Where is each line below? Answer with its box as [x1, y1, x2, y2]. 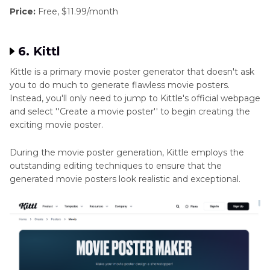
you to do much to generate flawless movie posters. [10, 79, 230, 90]
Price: [10, 5, 36, 17]
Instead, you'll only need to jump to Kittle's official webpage [10, 92, 260, 104]
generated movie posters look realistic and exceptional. [10, 173, 240, 184]
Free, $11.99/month [36, 5, 118, 17]
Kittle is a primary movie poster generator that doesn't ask [10, 66, 254, 77]
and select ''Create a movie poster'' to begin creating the [10, 105, 250, 117]
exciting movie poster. [10, 119, 103, 130]
